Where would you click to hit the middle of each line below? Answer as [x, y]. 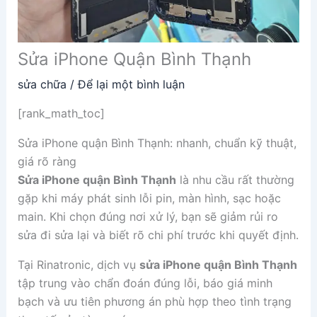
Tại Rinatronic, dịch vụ [78, 265]
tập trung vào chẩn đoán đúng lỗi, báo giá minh [145, 283]
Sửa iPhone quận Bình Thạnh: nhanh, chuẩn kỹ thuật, [157, 143]
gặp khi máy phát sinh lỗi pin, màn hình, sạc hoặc [149, 198]
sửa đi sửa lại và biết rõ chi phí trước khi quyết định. [158, 235]
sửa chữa [42, 85]
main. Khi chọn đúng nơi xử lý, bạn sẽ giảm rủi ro [148, 217]
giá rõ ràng [47, 162]
